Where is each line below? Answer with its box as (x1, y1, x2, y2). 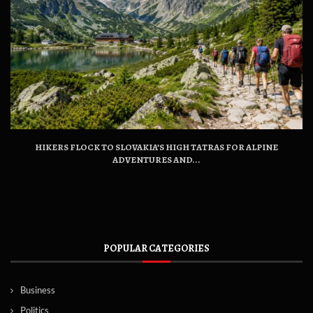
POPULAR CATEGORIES (103, 242, 210, 255)
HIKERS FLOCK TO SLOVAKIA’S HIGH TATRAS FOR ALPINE (35, 140, 278, 153)
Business (20, 284, 55, 296)
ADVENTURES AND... (112, 153, 201, 166)
